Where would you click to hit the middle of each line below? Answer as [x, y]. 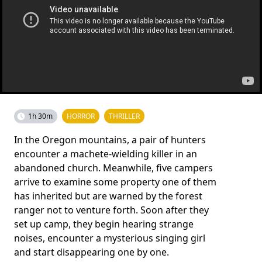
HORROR [81, 116]
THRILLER [124, 116]
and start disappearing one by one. [92, 252]
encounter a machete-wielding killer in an [106, 154]
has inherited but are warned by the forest [108, 196]
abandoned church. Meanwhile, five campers [113, 168]
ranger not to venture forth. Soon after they [111, 210]
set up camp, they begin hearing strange [104, 224]
